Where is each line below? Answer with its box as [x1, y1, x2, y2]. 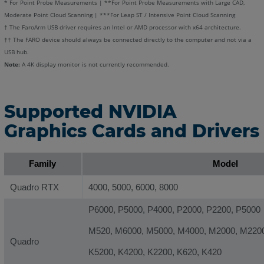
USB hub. [4, 48, 29, 57]
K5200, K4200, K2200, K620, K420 [88, 247, 222, 258]
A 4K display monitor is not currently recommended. [19, 61, 169, 69]
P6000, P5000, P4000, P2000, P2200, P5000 [88, 204, 260, 215]
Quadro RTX [9, 182, 59, 193]
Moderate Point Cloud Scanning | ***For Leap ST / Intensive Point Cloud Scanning [4, 11, 235, 19]
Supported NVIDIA [4, 101, 177, 123]
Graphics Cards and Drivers [4, 120, 259, 143]
